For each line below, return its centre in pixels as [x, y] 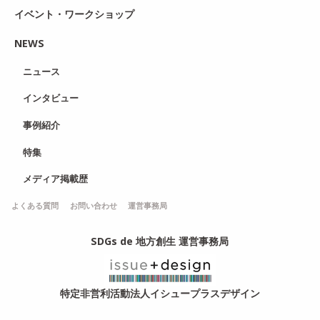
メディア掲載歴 [56, 179]
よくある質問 [35, 206]
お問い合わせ [93, 206]
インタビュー [51, 98]
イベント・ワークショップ [74, 14]
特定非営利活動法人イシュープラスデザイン [160, 293]
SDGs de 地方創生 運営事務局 [160, 241]
